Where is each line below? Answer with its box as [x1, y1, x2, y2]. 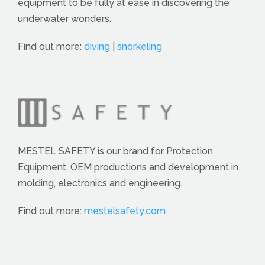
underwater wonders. [18, 12, 111, 24]
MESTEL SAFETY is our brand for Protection [18, 145, 213, 157]
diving [84, 40, 110, 52]
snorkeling [117, 40, 162, 52]
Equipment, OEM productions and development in [18, 161, 238, 173]
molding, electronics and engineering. [18, 177, 182, 189]
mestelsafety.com [84, 205, 166, 216]
